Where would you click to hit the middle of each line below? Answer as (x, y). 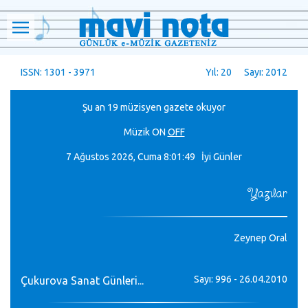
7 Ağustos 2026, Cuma (114, 157)
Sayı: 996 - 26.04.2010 (241, 279)
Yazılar (267, 194)
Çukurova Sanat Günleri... (82, 280)
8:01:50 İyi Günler (203, 157)
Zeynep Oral (261, 238)
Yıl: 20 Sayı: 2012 (246, 72)
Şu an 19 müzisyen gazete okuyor (154, 107)
